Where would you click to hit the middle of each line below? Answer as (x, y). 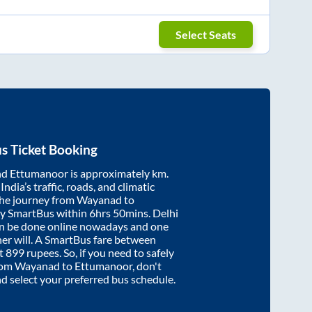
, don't (147, 265)
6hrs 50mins (119, 212)
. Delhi (163, 212)
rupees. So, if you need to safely (99, 252)
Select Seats (206, 35)
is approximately (110, 173)
